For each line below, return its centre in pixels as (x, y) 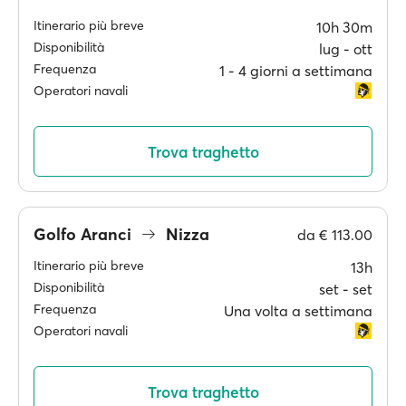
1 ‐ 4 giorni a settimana (296, 71)
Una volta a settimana (298, 311)
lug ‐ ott (346, 49)
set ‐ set (346, 289)
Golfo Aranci (85, 234)
